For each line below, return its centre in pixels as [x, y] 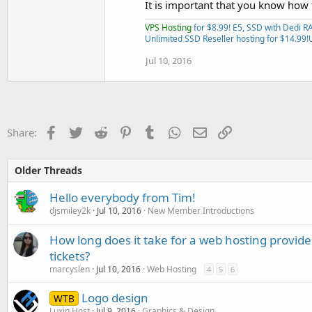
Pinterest [153, 131]
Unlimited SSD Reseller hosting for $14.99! [227, 39]
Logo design [115, 298]
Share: [22, 132]
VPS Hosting [168, 28]
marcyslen [70, 269]
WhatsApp [206, 131]
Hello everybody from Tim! [123, 197]
